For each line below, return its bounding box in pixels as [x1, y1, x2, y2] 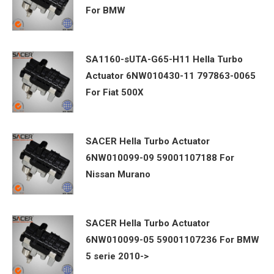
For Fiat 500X [86, 86, 144, 98]
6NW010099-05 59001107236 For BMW [86, 234, 259, 246]
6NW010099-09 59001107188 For [86, 152, 234, 164]
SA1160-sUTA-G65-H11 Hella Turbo [86, 53, 243, 65]
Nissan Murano [86, 169, 150, 180]
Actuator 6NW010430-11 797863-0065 [86, 70, 256, 81]
